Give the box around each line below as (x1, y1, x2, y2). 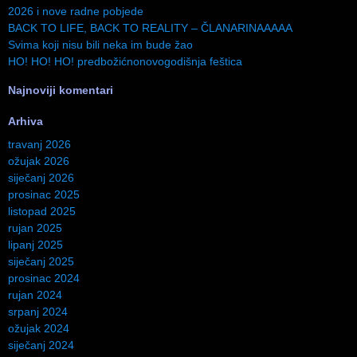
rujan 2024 (8, 288, 62, 301)
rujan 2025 (8, 221, 62, 234)
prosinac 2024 (8, 271, 80, 284)
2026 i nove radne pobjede (8, 4, 143, 18)
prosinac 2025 (8, 187, 80, 201)
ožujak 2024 (8, 321, 69, 335)
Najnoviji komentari (8, 83, 113, 96)
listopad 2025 (8, 204, 76, 218)
